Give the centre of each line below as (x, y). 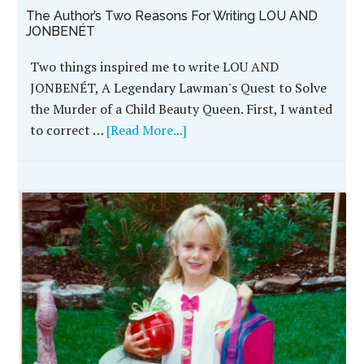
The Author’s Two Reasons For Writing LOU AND (172, 16)
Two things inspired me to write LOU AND (155, 67)
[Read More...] (147, 130)
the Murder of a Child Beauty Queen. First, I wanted (182, 109)
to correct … (69, 130)
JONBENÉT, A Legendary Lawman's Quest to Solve (179, 88)
